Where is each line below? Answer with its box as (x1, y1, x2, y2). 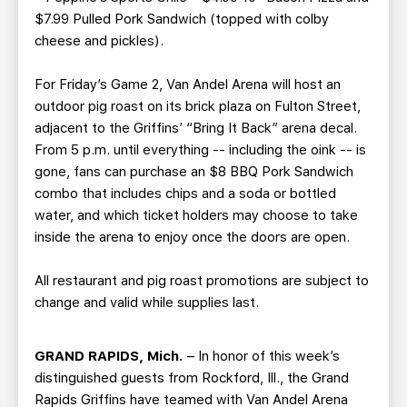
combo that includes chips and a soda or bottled (35, 185, 336, 202)
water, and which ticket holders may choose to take (35, 207, 358, 223)
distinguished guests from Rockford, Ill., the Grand (35, 370, 349, 386)
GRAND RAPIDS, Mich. (35, 348, 184, 364)
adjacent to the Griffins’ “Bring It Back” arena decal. (35, 120, 357, 136)
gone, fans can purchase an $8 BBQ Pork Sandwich (35, 164, 353, 180)
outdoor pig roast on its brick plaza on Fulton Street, (35, 98, 361, 114)
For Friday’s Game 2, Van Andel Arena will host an (35, 76, 341, 93)
